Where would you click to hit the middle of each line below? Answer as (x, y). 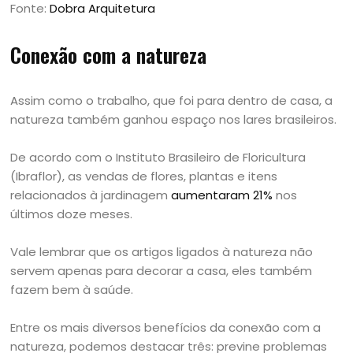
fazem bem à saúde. (72, 290)
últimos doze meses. (72, 214)
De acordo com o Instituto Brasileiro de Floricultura (158, 158)
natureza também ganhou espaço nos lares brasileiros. (174, 120)
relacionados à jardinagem (91, 195)
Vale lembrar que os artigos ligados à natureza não (162, 252)
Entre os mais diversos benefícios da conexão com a (166, 328)
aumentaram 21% (222, 195)
